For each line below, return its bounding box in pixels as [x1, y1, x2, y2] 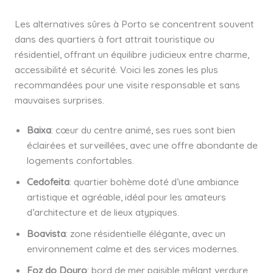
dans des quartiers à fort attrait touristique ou [14, 32, 214, 45]
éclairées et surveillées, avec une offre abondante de [26, 139, 258, 152]
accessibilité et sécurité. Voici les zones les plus [14, 63, 218, 76]
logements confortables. [26, 154, 134, 167]
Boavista [26, 227, 66, 240]
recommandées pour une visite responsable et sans [14, 78, 240, 91]
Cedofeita [26, 175, 69, 188]
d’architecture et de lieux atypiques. [26, 206, 179, 219]
